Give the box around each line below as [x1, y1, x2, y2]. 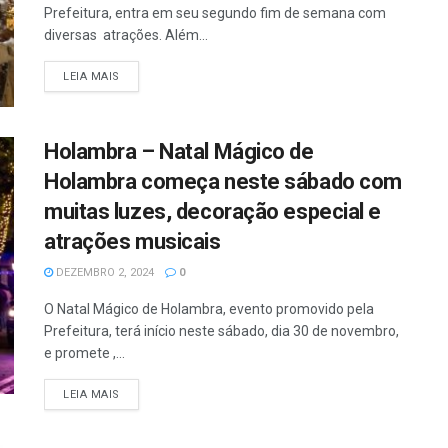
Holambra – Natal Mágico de [44, 138, 314, 164]
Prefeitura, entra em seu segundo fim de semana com [44, 5, 386, 22]
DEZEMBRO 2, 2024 [53, 265, 154, 279]
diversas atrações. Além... [44, 27, 208, 44]
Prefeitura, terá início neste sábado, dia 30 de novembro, [44, 322, 399, 339]
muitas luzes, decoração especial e [44, 198, 382, 224]
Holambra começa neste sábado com [44, 168, 402, 194]
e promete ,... [44, 344, 125, 361]
